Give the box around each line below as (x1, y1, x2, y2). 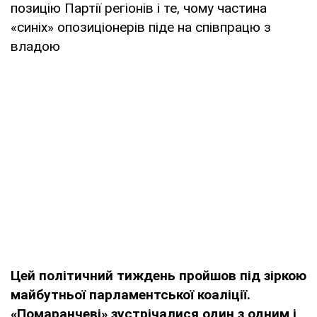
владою (11, 38, 60, 54)
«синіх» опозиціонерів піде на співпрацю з (11, 18, 271, 35)
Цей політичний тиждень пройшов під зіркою (11, 267, 306, 284)
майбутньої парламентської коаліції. (11, 286, 250, 303)
